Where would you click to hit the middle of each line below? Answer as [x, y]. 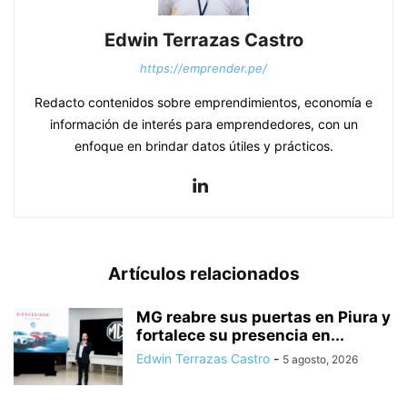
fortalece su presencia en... [240, 336]
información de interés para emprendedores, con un [203, 124]
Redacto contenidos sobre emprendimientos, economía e [203, 103]
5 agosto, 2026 [320, 360]
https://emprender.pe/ [203, 69]
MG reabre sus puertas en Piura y [263, 318]
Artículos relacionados [203, 274]
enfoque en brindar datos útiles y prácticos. [203, 146]
